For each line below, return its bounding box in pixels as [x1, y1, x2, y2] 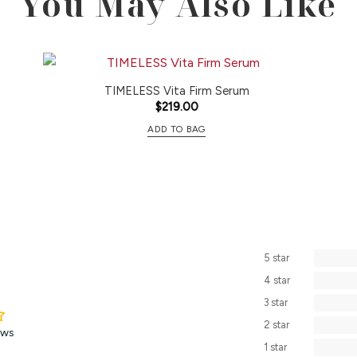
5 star [263, 252, 289, 265]
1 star [263, 341, 287, 354]
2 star [263, 319, 289, 331]
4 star [263, 274, 290, 287]
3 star [263, 296, 288, 309]
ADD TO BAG [147, 123, 206, 135]
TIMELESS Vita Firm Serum [104, 83, 249, 98]
